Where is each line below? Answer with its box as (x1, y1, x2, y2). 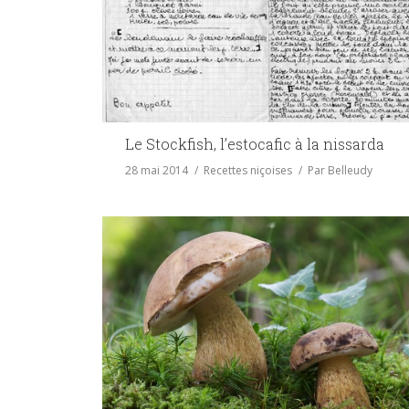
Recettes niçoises (204, 163, 292, 179)
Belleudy (328, 163, 372, 179)
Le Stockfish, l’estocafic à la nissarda (125, 134, 384, 154)
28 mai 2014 (125, 163, 188, 179)
